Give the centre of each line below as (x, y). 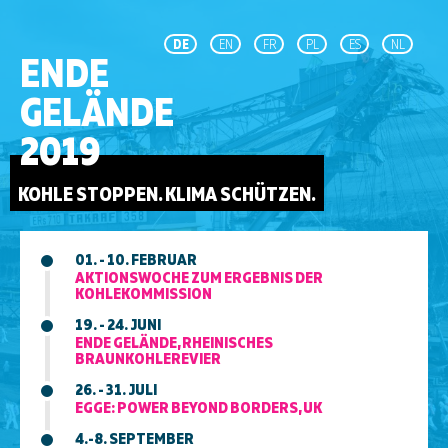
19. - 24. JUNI (118, 324)
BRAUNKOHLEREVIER (148, 358)
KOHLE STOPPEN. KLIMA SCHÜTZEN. (167, 193)
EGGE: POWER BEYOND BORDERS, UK (198, 407)
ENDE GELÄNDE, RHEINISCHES (174, 342)
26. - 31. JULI (116, 389)
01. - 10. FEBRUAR (136, 259)
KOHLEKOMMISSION (143, 293)
